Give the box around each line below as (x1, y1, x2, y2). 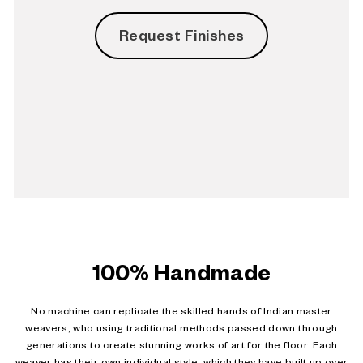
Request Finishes (118, 29, 245, 46)
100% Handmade (92, 265, 271, 289)
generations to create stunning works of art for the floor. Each (25, 341, 338, 352)
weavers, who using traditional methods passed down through (25, 324, 338, 335)
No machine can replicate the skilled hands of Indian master (31, 307, 332, 318)
